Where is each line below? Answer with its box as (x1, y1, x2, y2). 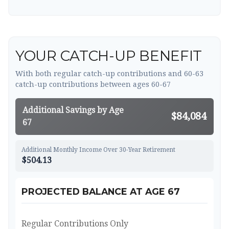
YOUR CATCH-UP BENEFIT (15, 47, 202, 64)
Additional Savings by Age (22, 105, 124, 115)
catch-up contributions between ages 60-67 (15, 80, 171, 88)
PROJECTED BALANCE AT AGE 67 (21, 186, 180, 197)
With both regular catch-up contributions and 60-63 (15, 70, 203, 78)
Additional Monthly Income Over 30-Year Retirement (21, 146, 175, 153)
